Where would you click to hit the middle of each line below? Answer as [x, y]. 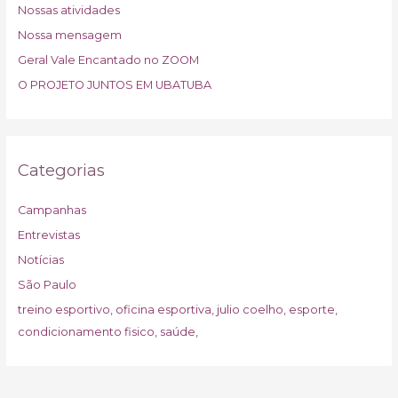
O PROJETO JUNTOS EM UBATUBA [114, 85]
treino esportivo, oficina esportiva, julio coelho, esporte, [177, 310]
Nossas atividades [68, 10]
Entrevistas [48, 235]
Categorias [61, 171]
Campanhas [52, 210]
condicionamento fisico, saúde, [107, 332]
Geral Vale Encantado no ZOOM [108, 60]
